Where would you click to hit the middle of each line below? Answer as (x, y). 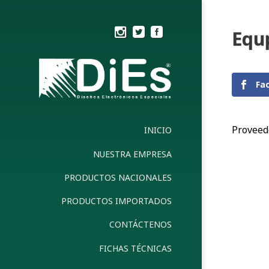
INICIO (158, 130)
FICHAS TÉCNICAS (135, 248)
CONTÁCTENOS (141, 225)
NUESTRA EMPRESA (132, 154)
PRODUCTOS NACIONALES (118, 177)
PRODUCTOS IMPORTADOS (116, 201)
